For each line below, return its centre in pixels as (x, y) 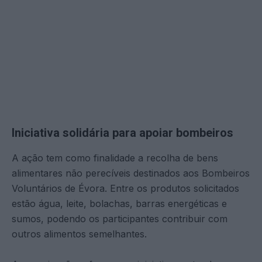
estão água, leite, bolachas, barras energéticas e (119, 203)
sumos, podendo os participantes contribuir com (120, 218)
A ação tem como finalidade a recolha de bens (115, 158)
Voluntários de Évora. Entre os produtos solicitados (125, 188)
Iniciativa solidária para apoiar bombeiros (123, 132)
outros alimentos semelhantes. (79, 234)
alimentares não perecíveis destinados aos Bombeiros (131, 173)
